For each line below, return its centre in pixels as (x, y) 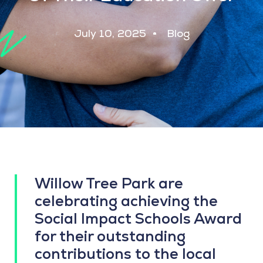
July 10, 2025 (110, 33)
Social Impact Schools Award (138, 219)
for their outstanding (110, 236)
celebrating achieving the (126, 201)
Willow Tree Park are (109, 183)
